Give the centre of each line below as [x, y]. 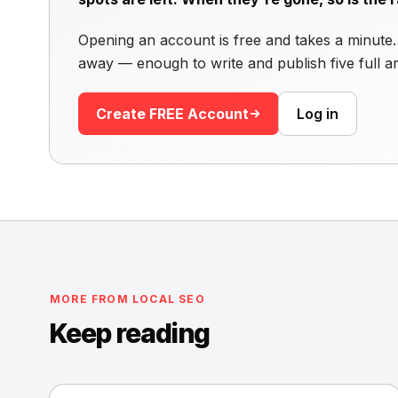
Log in [318, 114]
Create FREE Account [172, 114]
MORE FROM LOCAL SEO [127, 299]
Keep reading [130, 333]
